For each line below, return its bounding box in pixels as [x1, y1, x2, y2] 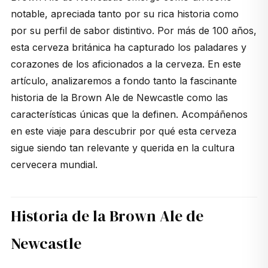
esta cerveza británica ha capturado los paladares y [10, 41, 246, 54]
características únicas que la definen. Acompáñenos [10, 108, 248, 121]
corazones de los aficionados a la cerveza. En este [10, 58, 241, 71]
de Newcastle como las [119, 92, 228, 104]
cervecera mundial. [10, 159, 98, 171]
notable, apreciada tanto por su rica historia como [10, 8, 239, 20]
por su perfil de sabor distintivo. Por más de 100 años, [10, 25, 257, 37]
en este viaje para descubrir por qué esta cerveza [10, 125, 236, 138]
